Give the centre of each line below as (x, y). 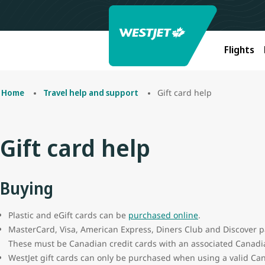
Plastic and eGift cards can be (68, 215)
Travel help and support (91, 92)
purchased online (163, 215)
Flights (239, 49)
